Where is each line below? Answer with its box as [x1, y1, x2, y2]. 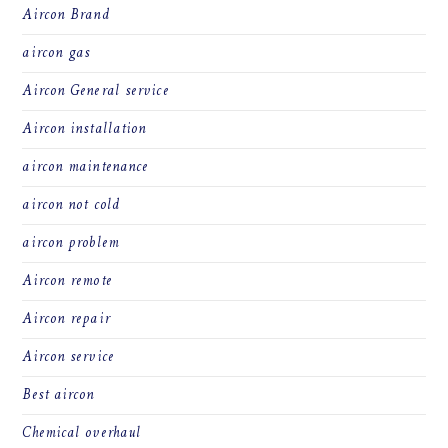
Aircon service [22, 342, 114, 374]
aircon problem [22, 228, 119, 260]
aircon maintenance [22, 152, 149, 184]
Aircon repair [22, 304, 110, 336]
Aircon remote [22, 266, 112, 298]
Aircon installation [22, 114, 147, 146]
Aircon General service [22, 76, 169, 108]
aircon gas [22, 38, 91, 70]
